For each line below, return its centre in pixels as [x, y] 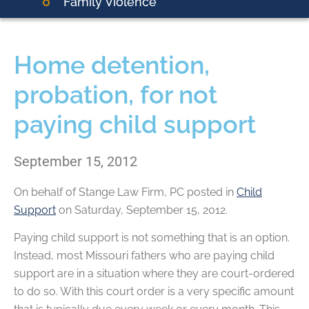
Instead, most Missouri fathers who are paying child [144, 256]
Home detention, [112, 64]
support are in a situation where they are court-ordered [154, 274]
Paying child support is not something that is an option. [152, 238]
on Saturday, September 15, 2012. [142, 210]
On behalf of [46, 192]
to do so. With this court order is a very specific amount [154, 292]
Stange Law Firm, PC [131, 192]
